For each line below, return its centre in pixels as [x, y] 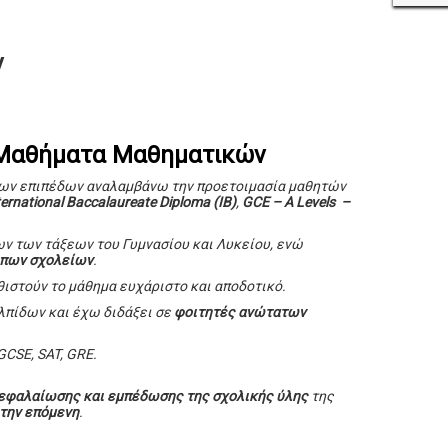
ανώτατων [272, 312]
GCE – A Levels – [296, 202]
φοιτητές [205, 312]
